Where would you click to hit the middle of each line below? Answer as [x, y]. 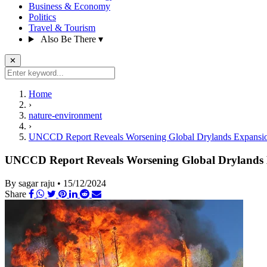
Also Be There [68, 39]
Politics [42, 17]
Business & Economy [69, 7]
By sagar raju [30, 183]
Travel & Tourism [62, 28]
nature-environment [65, 116]
